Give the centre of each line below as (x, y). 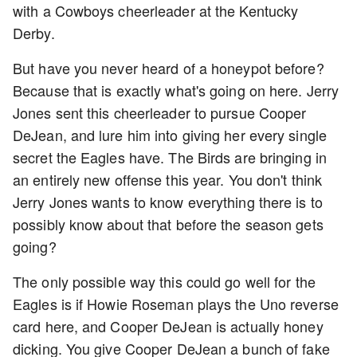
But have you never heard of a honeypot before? (169, 68)
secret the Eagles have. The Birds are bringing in (170, 157)
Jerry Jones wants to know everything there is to (168, 202)
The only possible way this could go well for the (164, 281)
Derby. (36, 33)
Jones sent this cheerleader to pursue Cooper (160, 112)
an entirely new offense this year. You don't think (168, 179)
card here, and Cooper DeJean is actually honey (168, 326)
